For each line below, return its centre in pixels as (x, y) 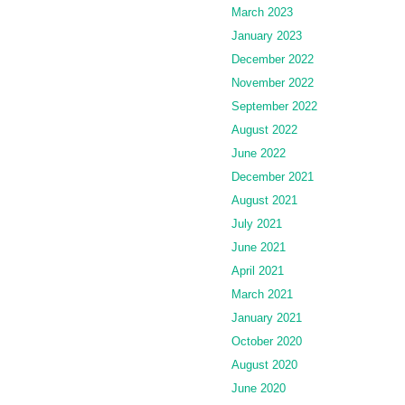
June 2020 (259, 388)
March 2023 (262, 12)
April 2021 (258, 270)
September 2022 (274, 106)
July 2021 (257, 223)
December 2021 (273, 176)
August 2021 (264, 200)
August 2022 (264, 129)
